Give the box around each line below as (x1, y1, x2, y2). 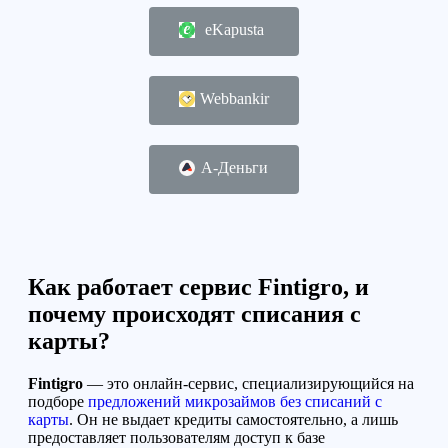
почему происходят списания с (28, 300, 361, 327)
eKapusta (205, 21, 264, 38)
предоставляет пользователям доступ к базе (28, 428, 325, 446)
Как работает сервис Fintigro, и (28, 273, 369, 300)
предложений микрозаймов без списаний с (88, 392, 382, 410)
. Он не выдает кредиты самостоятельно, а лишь (69, 410, 398, 428)
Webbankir (200, 90, 269, 107)
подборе (28, 392, 88, 410)
